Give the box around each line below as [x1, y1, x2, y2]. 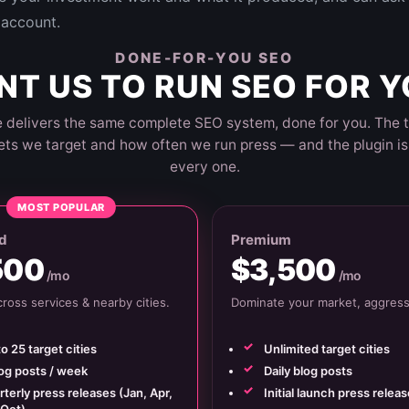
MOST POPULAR [17, 201, 106, 214]
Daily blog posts [263, 363, 352, 379]
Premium [230, 231, 291, 248]
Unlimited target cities [263, 341, 390, 357]
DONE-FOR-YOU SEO [115, 49, 294, 67]
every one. [169, 158, 240, 175]
